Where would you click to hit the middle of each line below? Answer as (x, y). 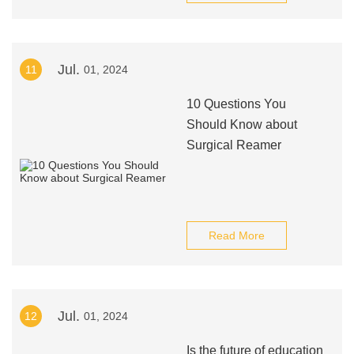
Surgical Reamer (233, 145)
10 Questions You (236, 104)
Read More (236, 235)
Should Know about (241, 124)
